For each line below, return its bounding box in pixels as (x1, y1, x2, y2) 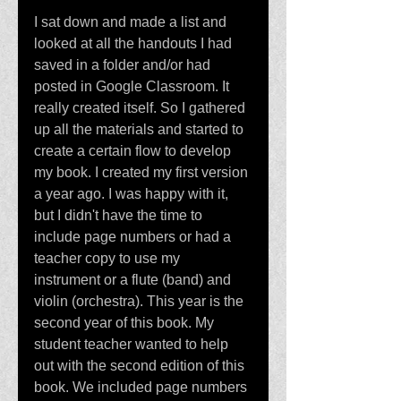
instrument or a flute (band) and (34, 272, 235, 287)
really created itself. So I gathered (34, 100, 249, 115)
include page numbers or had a (34, 229, 235, 244)
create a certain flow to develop (34, 143, 235, 158)
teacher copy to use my (34, 251, 183, 266)
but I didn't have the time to (34, 208, 206, 223)
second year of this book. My (34, 315, 218, 330)
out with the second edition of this (34, 358, 248, 373)
